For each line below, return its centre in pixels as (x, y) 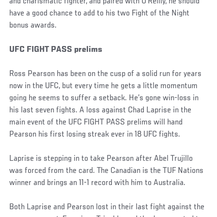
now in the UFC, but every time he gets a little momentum (104, 86)
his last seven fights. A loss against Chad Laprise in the (101, 111)
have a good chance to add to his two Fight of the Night (100, 14)
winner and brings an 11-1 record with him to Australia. (98, 183)
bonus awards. (33, 26)
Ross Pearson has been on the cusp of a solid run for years (106, 74)
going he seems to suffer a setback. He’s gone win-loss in (104, 99)
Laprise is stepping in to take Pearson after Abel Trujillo (101, 159)
